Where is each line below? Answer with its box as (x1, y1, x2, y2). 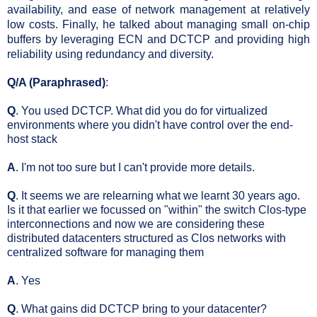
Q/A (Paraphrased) (7, 76, 105, 88)
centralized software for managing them (7, 246, 204, 258)
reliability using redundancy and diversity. (7, 47, 214, 60)
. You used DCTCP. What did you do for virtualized (16, 104, 267, 117)
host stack (7, 132, 57, 145)
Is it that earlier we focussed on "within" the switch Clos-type (7, 203, 306, 216)
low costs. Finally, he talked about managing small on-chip (7, 18, 310, 30)
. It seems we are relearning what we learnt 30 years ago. (16, 189, 300, 202)
